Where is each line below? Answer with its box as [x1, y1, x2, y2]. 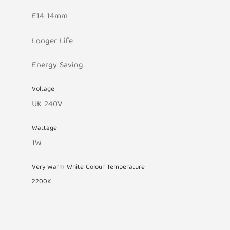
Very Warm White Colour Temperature [32, 161, 145, 174]
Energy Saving [32, 59, 84, 73]
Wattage [32, 122, 57, 135]
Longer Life [32, 34, 73, 49]
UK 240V [32, 98, 63, 112]
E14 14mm [32, 10, 68, 25]
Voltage [32, 83, 55, 95]
